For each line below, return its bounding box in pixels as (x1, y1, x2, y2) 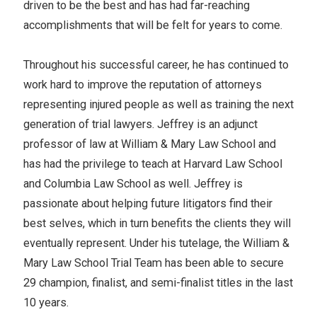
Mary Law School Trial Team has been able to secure (23, 255, 284, 270)
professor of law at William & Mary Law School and (23, 137, 276, 151)
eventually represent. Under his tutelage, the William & (23, 236, 289, 250)
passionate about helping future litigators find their (23, 196, 272, 210)
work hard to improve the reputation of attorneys (23, 77, 262, 91)
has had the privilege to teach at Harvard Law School (23, 156, 282, 171)
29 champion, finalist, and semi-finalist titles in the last (23, 275, 293, 289)
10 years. (23, 295, 69, 309)
